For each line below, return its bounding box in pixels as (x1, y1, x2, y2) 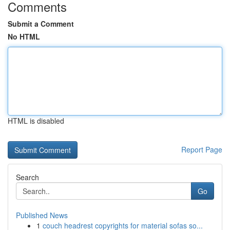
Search (16, 172, 39, 182)
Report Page (181, 144, 222, 155)
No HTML (8, 31, 40, 42)
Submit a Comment (8, 18, 74, 29)
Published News (16, 210, 68, 220)
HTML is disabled (8, 116, 64, 126)
